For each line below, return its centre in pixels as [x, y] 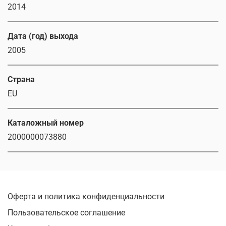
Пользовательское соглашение [66, 213]
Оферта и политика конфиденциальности [86, 197]
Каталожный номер [46, 123]
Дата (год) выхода [43, 36]
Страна [21, 80]
